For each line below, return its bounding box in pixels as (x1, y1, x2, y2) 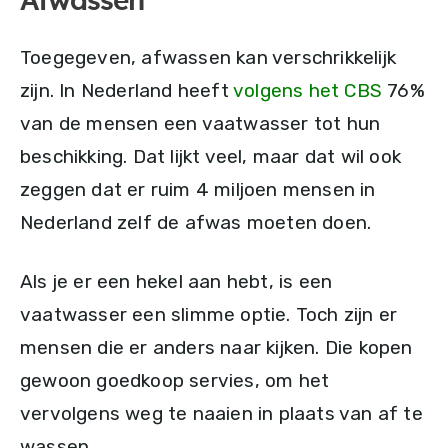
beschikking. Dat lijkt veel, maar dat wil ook (20, 145, 402, 169)
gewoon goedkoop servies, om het (20, 369, 330, 393)
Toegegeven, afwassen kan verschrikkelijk (20, 46, 397, 70)
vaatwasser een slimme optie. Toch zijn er (20, 303, 398, 327)
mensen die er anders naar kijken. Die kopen (20, 336, 413, 360)
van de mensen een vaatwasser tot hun (20, 112, 381, 136)
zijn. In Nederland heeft (20, 79, 233, 103)
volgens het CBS (233, 79, 382, 103)
